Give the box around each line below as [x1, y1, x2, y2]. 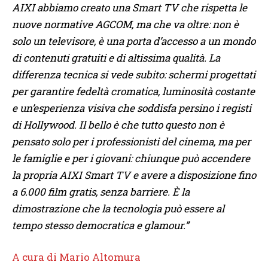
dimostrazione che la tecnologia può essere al [12, 201, 224, 215]
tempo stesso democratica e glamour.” [12, 218, 188, 232]
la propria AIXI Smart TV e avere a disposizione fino [12, 167, 256, 182]
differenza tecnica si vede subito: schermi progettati [12, 67, 255, 81]
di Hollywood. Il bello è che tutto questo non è [12, 117, 224, 132]
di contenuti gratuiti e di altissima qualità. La [12, 50, 220, 65]
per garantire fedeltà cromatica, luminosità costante [12, 84, 255, 98]
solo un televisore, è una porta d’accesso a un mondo [12, 33, 255, 48]
